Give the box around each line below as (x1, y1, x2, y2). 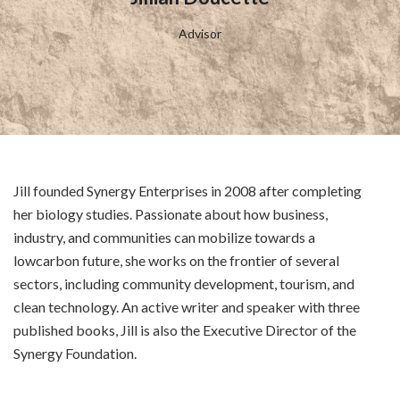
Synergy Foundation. (13, 345, 137, 362)
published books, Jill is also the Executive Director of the (13, 321, 356, 338)
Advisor (179, 26, 221, 41)
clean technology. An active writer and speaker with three (13, 298, 360, 315)
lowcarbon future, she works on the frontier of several (13, 252, 339, 269)
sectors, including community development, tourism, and (13, 275, 354, 292)
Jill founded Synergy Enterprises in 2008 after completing (13, 182, 362, 199)
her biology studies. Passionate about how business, (13, 205, 328, 222)
